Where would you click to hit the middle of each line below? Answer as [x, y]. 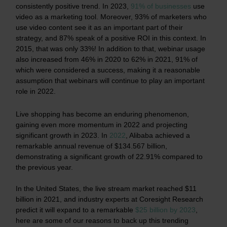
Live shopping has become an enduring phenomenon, [102, 114]
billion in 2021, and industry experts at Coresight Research [109, 199]
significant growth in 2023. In [63, 135]
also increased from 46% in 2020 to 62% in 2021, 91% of [107, 59]
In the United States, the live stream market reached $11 [106, 188]
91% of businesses [161, 6]
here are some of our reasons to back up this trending [102, 220]
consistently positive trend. [59, 6]
